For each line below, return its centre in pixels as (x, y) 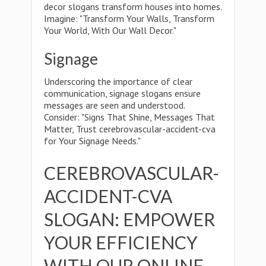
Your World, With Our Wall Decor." (110, 30)
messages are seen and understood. (114, 105)
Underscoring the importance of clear (118, 81)
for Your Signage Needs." (92, 141)
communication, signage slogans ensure (122, 93)
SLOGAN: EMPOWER (129, 219)
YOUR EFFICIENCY (121, 242)
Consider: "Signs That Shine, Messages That (129, 117)
